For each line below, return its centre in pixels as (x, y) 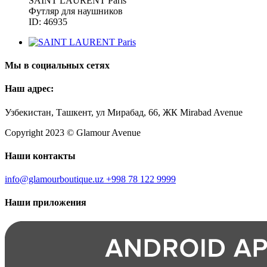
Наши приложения (46, 203)
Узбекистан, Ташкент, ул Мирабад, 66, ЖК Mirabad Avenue (124, 112)
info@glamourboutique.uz (55, 179)
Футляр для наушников (76, 11)
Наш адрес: (29, 89)
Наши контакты (40, 156)
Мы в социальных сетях (57, 66)
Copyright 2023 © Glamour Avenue (73, 132)
